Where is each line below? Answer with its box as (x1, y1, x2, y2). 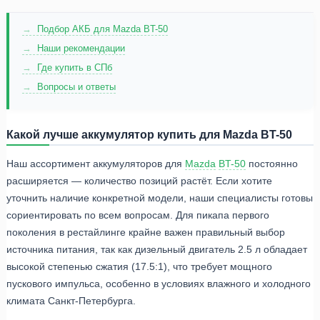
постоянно (246, 158, 298, 170)
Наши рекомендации (37, 43, 125, 54)
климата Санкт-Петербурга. (6, 295, 136, 307)
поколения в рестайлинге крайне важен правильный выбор (6, 226, 285, 239)
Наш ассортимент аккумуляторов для (6, 158, 185, 170)
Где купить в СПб (37, 62, 112, 73)
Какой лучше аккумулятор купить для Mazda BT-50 (6, 128, 292, 141)
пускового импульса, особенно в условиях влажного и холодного (6, 278, 311, 290)
